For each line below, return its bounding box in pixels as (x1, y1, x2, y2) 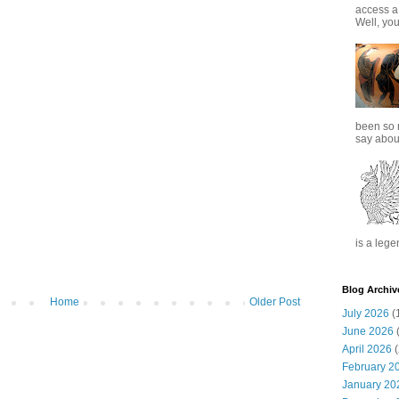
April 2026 (342, 342, 392, 355)
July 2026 (342, 306, 389, 320)
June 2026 (342, 324, 394, 338)
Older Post (249, 296, 300, 309)
